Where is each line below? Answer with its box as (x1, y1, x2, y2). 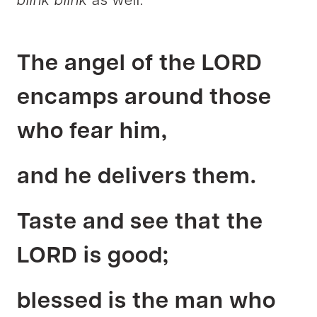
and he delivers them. (17, 166, 257, 189)
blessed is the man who (17, 290, 276, 313)
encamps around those (17, 86, 272, 110)
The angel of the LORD (17, 52, 263, 76)
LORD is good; (17, 245, 169, 268)
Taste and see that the (17, 211, 263, 234)
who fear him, (17, 120, 168, 144)
